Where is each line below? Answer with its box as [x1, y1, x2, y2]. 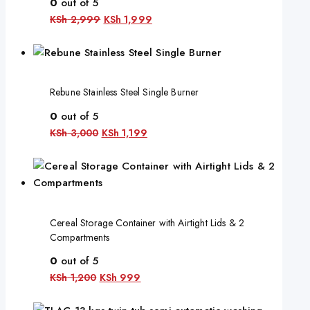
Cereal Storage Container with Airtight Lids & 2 [50, 215, 245, 230]
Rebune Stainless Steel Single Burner [50, 85, 199, 100]
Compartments [50, 230, 109, 244]
